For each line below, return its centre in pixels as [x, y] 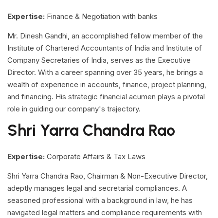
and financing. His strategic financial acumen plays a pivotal [106, 97]
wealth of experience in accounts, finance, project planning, [107, 84]
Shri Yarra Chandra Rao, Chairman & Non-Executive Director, [108, 176]
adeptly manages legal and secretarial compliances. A [97, 188]
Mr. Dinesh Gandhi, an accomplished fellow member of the [105, 36]
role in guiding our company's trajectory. [74, 109]
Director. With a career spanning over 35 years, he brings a [105, 72]
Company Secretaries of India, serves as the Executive [99, 60]
